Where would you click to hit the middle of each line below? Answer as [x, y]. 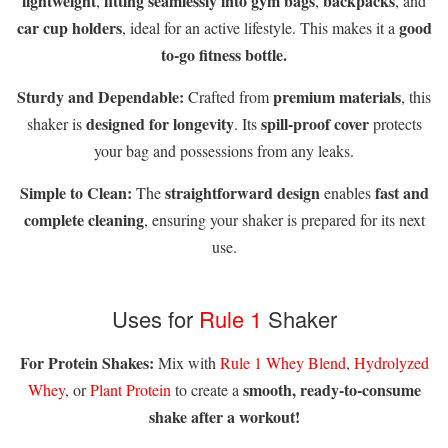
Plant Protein [130, 390]
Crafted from [228, 97]
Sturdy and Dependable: [100, 97]
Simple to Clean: [75, 193]
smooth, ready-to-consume [331, 390]
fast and [401, 193]
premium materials [337, 97]
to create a [206, 390]
